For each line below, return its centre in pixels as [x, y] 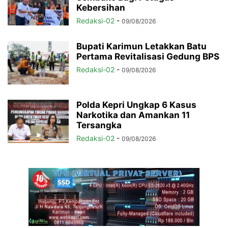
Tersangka [99, 125]
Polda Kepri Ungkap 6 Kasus [136, 105]
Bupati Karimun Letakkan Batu [141, 46]
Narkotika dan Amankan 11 [133, 115]
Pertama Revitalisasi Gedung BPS [148, 56]
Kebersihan [101, 7]
